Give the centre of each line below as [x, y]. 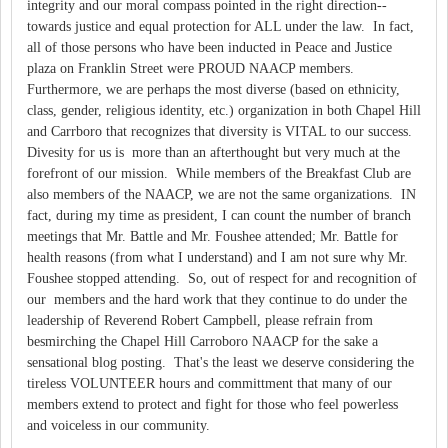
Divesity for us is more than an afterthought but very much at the [213, 152]
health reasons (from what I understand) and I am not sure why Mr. [217, 257]
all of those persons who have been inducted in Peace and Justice [209, 47]
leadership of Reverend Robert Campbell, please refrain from [200, 320]
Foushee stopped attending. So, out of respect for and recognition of [222, 278]
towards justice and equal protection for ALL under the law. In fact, [220, 26]
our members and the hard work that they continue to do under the [217, 299]
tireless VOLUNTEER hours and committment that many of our [209, 383]
